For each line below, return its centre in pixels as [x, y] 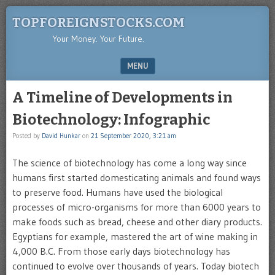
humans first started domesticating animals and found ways [137, 177]
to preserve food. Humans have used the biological [118, 192]
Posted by [27, 136]
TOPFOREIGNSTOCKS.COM [99, 22]
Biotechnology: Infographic [111, 120]
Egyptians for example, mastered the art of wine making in [135, 236]
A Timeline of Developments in [122, 98]
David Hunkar [61, 136]
